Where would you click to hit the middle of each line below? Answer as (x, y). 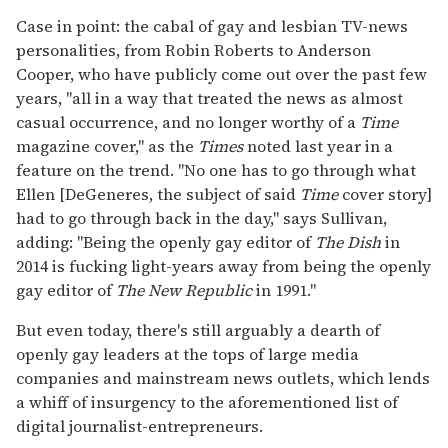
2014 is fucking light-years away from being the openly (223, 265)
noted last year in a (318, 145)
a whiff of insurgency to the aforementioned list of (207, 401)
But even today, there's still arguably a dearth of (198, 329)
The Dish (348, 241)
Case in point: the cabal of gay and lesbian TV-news (212, 25)
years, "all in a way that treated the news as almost (209, 97)
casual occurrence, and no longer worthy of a (188, 121)
